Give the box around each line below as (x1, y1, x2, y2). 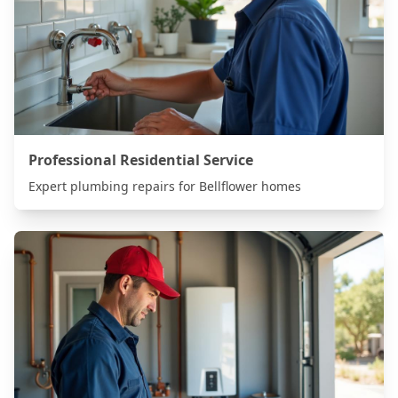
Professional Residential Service (28, 150, 253, 170)
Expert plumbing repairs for (28, 178, 199, 195)
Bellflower (199, 178, 258, 195)
